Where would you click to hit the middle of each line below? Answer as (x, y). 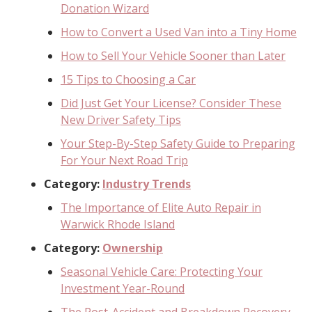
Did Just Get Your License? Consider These (171, 103)
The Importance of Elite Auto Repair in (161, 207)
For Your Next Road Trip (124, 160)
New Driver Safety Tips (121, 119)
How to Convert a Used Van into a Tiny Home (179, 32)
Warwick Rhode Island (118, 224)
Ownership (133, 248)
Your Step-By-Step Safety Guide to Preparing (178, 143)
